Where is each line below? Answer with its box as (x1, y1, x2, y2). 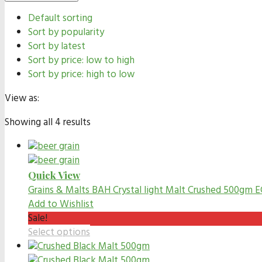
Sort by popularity (28, 24, 104, 40)
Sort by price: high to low (28, 66, 135, 82)
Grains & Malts (28, 182, 89, 198)
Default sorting (28, 10, 92, 26)
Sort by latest (28, 38, 85, 54)
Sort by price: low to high (28, 52, 135, 68)
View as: (5, 90, 39, 106)
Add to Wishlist (28, 196, 94, 212)
